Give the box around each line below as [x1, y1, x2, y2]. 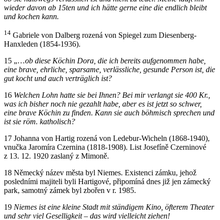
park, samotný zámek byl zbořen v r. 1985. [4, 186, 136, 194]
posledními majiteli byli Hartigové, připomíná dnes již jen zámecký [4, 177, 211, 186]
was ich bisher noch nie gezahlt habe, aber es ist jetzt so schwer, [4, 99, 202, 108]
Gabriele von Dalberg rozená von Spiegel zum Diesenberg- [11, 30, 196, 39]
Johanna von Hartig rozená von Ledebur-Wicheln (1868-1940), [12, 134, 210, 142]
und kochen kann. [4, 12, 59, 21]
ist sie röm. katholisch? [4, 117, 75, 126]
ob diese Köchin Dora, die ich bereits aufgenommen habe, [25, 56, 206, 65]
